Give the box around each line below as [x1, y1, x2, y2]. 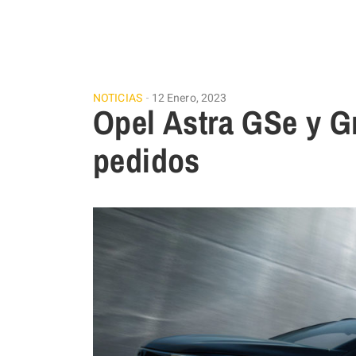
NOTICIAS [93, 90, 142, 106]
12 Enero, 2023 [151, 90, 227, 106]
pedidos [93, 138, 200, 183]
